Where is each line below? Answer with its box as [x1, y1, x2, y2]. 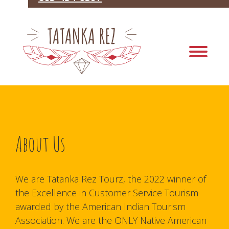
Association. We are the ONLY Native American [15, 214, 207, 226]
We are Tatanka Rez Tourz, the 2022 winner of [15, 172, 206, 185]
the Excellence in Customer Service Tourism [15, 186, 198, 199]
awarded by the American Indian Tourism [15, 200, 186, 213]
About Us [15, 136, 65, 157]
